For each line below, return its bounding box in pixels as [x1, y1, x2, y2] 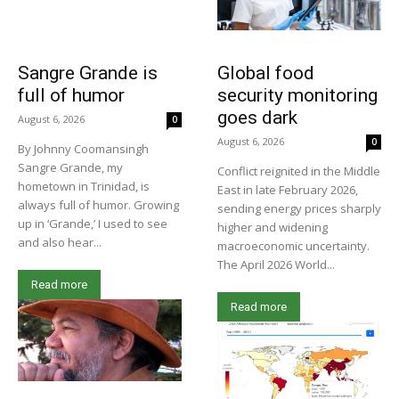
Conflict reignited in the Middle [217, 163, 380, 180]
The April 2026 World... [217, 256, 335, 273]
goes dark [217, 107, 297, 129]
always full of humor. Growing [18, 197, 179, 214]
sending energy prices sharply [217, 200, 381, 217]
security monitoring [217, 85, 378, 107]
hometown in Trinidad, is [18, 178, 150, 195]
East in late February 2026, [217, 182, 358, 199]
